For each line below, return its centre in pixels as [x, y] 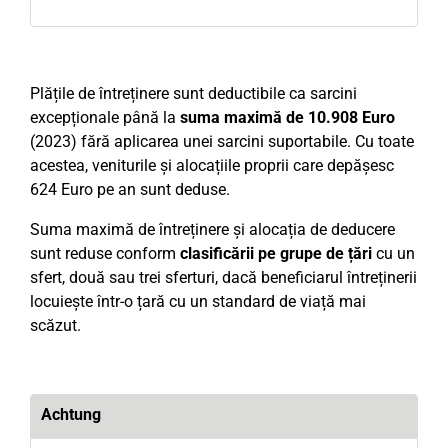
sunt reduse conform [105, 253]
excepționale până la [105, 117]
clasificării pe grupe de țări [276, 253]
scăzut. [55, 325]
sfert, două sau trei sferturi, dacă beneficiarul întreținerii [223, 277]
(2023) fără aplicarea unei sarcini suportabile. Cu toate [222, 141]
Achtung [71, 414]
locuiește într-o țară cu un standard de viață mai [198, 301]
